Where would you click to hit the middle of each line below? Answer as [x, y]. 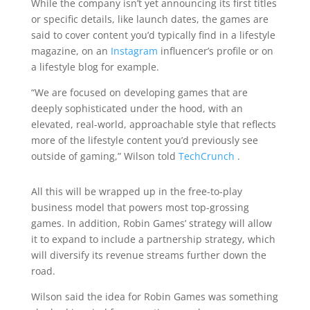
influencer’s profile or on [217, 51]
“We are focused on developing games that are [139, 92]
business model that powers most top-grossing [140, 207]
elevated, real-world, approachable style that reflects [153, 124]
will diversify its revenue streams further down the [148, 255]
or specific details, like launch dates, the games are [149, 19]
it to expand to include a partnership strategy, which [153, 239]
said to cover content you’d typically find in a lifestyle [153, 35]
